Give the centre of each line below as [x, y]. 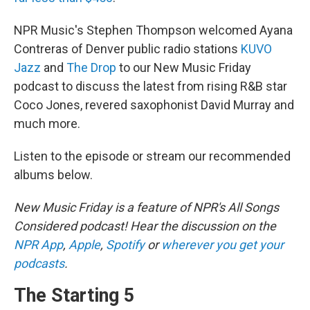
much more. [47, 124]
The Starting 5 [74, 296]
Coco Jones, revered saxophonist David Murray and [154, 105]
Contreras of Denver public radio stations [127, 49]
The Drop [91, 68]
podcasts [39, 264]
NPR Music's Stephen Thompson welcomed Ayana [153, 30]
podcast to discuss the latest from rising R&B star [151, 86]
